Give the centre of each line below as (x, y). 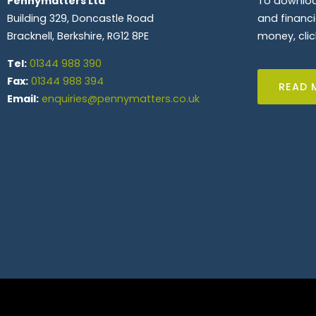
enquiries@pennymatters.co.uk (121, 98)
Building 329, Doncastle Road (80, 18)
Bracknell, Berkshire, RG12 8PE (78, 36)
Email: (23, 98)
